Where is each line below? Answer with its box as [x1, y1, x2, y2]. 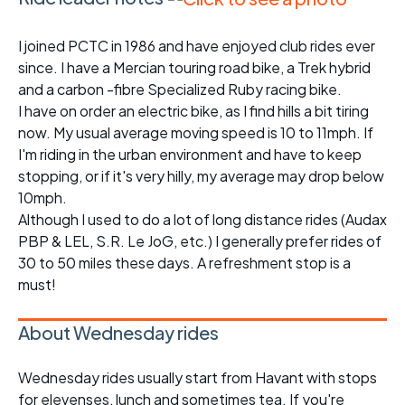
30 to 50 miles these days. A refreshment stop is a [18, 253, 351, 273]
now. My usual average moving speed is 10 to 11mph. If [18, 123, 373, 143]
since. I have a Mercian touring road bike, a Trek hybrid [18, 58, 371, 78]
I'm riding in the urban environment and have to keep [18, 145, 362, 165]
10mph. [18, 188, 67, 208]
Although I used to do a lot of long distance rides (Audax [18, 210, 387, 230]
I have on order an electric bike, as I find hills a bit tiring [18, 101, 369, 121]
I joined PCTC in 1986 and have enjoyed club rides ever [18, 36, 375, 56]
